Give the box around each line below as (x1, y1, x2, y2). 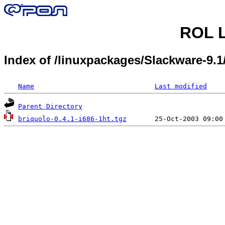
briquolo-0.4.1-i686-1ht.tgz (18, 115, 127, 123)
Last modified (155, 82, 207, 90)
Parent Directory (18, 102, 82, 110)
